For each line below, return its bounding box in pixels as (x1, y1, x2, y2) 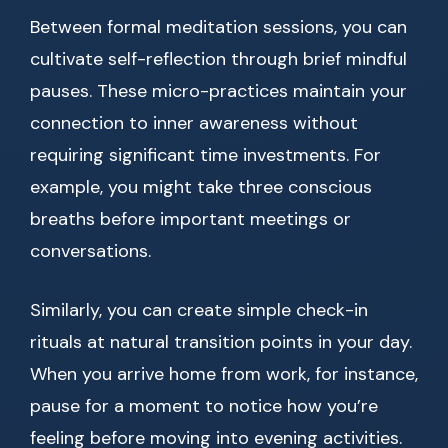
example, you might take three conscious (30, 175, 372, 200)
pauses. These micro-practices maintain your (30, 79, 407, 104)
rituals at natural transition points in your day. (30, 330, 412, 355)
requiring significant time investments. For (30, 143, 381, 168)
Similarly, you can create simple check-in (30, 298, 368, 323)
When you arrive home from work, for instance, (30, 362, 418, 387)
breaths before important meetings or (30, 207, 351, 232)
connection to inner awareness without (30, 111, 358, 136)
